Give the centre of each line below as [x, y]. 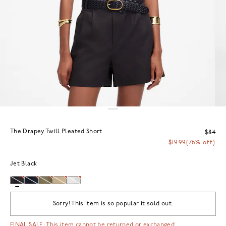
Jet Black [24, 164]
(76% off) [201, 143]
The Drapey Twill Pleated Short [56, 131]
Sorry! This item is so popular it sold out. [113, 204]
